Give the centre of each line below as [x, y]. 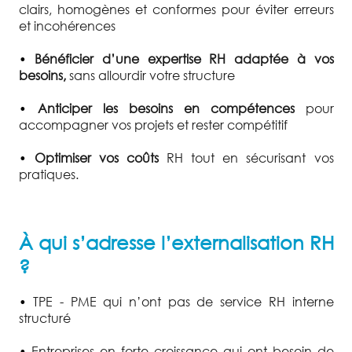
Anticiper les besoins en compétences [166, 108]
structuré [44, 318]
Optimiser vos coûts [96, 157]
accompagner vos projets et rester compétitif [153, 124]
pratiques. [48, 174]
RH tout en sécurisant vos [246, 157]
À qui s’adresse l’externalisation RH [176, 242]
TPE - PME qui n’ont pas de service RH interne [183, 302]
